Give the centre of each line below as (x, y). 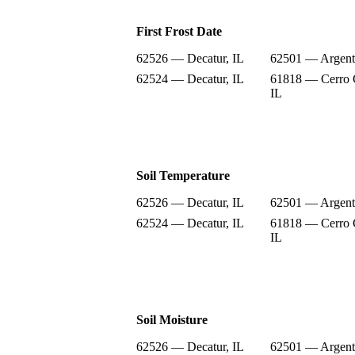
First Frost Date (179, 31)
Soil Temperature (183, 175)
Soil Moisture (172, 319)
